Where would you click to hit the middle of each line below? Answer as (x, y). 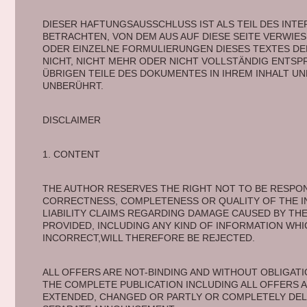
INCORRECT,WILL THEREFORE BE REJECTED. (150, 238)
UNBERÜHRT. (74, 86)
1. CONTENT (72, 154)
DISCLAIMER (73, 120)
